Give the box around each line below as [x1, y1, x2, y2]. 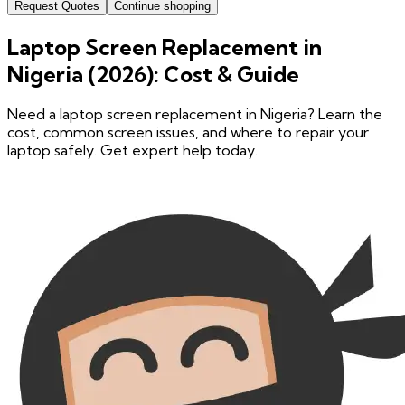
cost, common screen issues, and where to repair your [7, 123, 369, 142]
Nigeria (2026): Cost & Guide [7, 60, 299, 88]
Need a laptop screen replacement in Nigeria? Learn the [7, 105, 382, 124]
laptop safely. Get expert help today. [7, 141, 258, 160]
